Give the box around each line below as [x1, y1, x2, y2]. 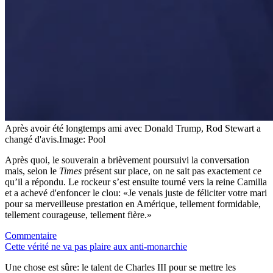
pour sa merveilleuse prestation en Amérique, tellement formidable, [5, 198, 261, 209]
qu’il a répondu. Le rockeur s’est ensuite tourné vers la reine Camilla [5, 176, 267, 187]
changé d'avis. [5, 133, 59, 144]
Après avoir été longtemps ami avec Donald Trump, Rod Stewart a [5, 122, 261, 133]
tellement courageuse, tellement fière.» [5, 209, 152, 220]
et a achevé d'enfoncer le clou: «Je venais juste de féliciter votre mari [5, 187, 267, 198]
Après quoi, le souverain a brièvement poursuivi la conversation [5, 154, 249, 165]
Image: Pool [59, 133, 105, 144]
